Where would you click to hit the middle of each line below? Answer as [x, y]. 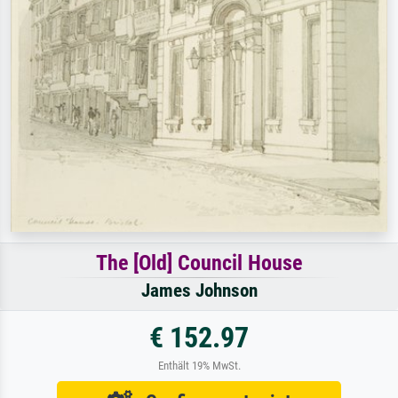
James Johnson [199, 290]
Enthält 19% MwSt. [199, 365]
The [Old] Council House [199, 263]
